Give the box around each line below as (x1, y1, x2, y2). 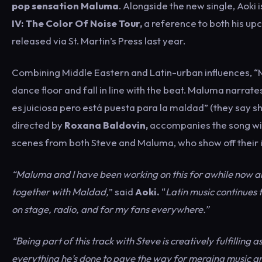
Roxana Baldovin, (64, 119, 148, 131)
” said (109, 185, 135, 198)
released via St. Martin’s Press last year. (12, 35, 185, 47)
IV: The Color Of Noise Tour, (12, 17, 142, 29)
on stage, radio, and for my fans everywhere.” (12, 203, 209, 215)
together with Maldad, (12, 185, 109, 198)
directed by (12, 119, 64, 131)
